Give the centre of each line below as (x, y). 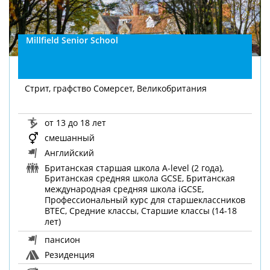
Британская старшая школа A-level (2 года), (133, 168)
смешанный (69, 137)
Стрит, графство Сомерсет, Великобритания (116, 88)
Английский (68, 152)
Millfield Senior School (72, 40)
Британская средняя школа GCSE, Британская (140, 178)
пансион (61, 239)
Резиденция (69, 254)
